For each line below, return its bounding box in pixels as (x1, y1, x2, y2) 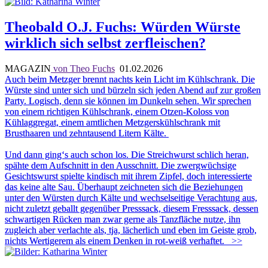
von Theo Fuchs (51, 63, 115, 74)
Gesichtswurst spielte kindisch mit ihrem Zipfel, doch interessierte (5, 170, 252, 181)
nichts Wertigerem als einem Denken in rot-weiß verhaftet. (5, 235, 227, 246)
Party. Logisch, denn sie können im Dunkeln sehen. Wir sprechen (5, 95, 251, 106)
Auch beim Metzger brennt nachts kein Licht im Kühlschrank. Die (5, 74, 255, 84)
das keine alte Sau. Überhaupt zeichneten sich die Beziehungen (5, 181, 243, 192)
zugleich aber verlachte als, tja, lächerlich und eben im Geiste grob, (5, 224, 257, 235)
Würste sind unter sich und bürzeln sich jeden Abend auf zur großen (5, 84, 261, 95)
